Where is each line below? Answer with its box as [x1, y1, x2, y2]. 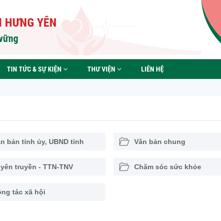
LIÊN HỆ [141, 65, 164, 73]
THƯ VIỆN [87, 65, 117, 73]
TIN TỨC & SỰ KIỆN [7, 65, 63, 73]
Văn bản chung [134, 138, 185, 146]
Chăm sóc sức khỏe [134, 163, 201, 171]
